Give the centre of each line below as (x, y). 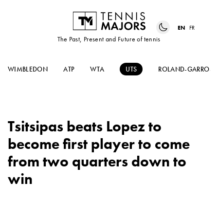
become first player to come (99, 144)
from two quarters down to (97, 162)
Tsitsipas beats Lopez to (85, 127)
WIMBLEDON (28, 69)
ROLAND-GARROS (186, 69)
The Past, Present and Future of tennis (109, 39)
